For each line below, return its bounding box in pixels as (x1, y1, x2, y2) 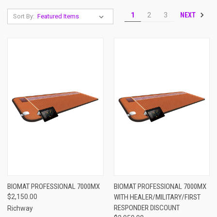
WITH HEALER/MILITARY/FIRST (113, 192, 201, 201)
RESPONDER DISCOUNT (113, 203, 180, 212)
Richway (7, 204, 33, 212)
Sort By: (13, 13, 34, 20)
